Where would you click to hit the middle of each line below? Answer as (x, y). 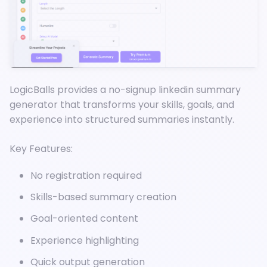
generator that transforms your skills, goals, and (122, 105)
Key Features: (41, 149)
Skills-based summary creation (103, 197)
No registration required (86, 176)
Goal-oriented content (84, 219)
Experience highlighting (85, 240)
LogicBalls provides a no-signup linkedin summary (125, 90)
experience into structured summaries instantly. (122, 120)
